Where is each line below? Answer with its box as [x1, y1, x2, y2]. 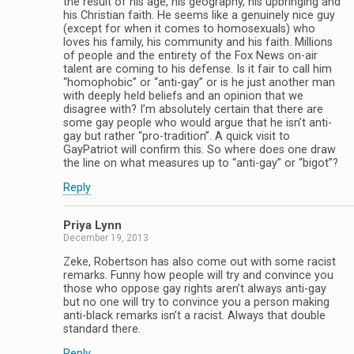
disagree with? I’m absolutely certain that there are [63, 102, 323, 116]
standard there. [63, 322, 141, 336]
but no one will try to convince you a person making [63, 295, 330, 309]
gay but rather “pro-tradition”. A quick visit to [63, 129, 290, 143]
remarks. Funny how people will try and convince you [63, 268, 333, 282]
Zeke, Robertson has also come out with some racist [63, 254, 336, 269]
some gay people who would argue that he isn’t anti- [63, 115, 332, 130]
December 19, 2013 [63, 232, 149, 244]
